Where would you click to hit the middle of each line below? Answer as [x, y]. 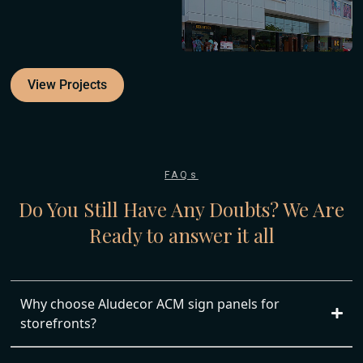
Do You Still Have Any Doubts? [149, 209]
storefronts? [59, 323]
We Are [312, 209]
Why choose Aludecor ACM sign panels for [150, 303]
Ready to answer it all [181, 235]
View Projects [68, 84]
